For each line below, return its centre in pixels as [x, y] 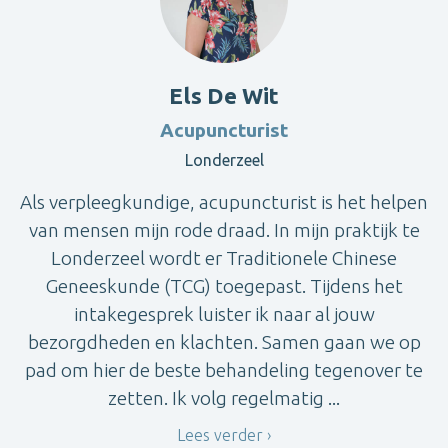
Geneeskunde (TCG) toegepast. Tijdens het [224, 285]
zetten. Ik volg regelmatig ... [224, 397]
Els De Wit [224, 95]
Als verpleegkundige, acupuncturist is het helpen [224, 201]
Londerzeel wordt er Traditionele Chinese [224, 257]
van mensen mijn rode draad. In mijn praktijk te [224, 229]
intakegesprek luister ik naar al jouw [224, 313]
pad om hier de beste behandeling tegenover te [224, 369]
